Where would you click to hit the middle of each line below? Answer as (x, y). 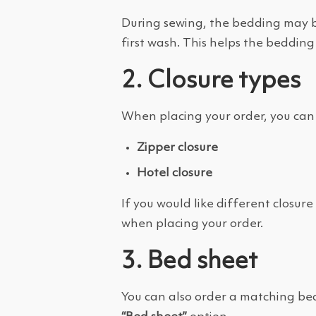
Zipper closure (177, 148)
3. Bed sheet (189, 262)
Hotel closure (175, 173)
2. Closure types (211, 81)
